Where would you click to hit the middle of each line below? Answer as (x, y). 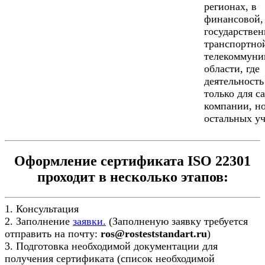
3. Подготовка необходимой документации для (111, 246)
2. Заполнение (39, 221)
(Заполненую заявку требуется (177, 221)
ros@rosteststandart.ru (154, 233)
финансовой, (234, 19)
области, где (232, 68)
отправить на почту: (53, 233)
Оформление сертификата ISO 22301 (132, 161)
